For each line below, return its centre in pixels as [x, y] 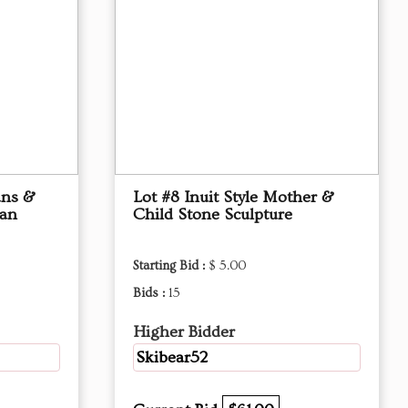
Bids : [151, 293]
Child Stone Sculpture [213, 214]
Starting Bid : [171, 266]
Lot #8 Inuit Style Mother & [234, 197]
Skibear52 [172, 357]
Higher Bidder [184, 332]
